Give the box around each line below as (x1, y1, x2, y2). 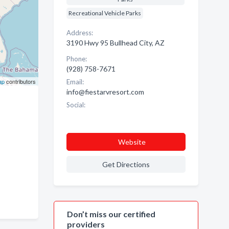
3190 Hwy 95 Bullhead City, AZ (66, 38, 165, 47)
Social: (66, 101, 85, 109)
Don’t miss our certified (66, 209, 155, 219)
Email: (66, 78, 84, 86)
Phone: (66, 55, 87, 63)
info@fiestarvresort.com (66, 87, 144, 96)
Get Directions (102, 160, 150, 169)
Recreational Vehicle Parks (68, 9, 141, 17)
